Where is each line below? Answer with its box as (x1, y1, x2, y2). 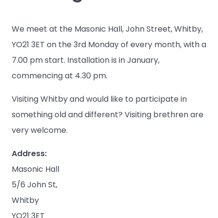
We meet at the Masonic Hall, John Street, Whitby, (12, 23, 203, 35)
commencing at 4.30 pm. (12, 70, 108, 82)
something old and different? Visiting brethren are (12, 109, 203, 121)
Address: (12, 148, 47, 160)
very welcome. (12, 125, 68, 136)
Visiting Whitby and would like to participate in (12, 93, 187, 105)
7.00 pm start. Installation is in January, (12, 54, 160, 66)
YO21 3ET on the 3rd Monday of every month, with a (12, 39, 206, 51)
